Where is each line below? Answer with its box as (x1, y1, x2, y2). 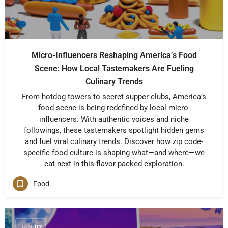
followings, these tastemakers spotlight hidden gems (24, 126, 204, 135)
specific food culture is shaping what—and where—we (23, 148, 205, 157)
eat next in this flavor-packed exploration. (44, 159, 184, 168)
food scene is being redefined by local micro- (38, 103, 190, 112)
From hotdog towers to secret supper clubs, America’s (22, 92, 206, 101)
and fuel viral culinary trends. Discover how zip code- (25, 137, 203, 146)
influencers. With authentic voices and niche (39, 115, 189, 124)
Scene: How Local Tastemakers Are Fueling (34, 64, 194, 73)
